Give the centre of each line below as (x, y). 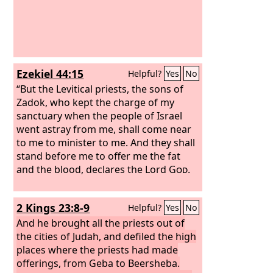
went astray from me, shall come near (104, 129)
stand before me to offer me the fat (99, 156)
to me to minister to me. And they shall (106, 142)
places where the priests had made (97, 250)
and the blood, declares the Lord (93, 169)
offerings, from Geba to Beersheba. (98, 263)
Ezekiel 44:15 (50, 74)
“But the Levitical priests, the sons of (100, 89)
